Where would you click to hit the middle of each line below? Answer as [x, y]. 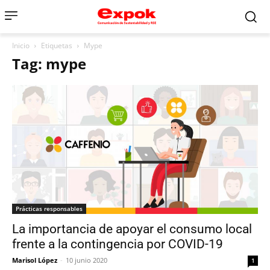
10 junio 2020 [86, 260]
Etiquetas [57, 46]
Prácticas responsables [49, 208]
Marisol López [35, 260]
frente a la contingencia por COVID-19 [118, 244]
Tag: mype [49, 64]
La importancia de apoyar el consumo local [132, 229]
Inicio [21, 46]
